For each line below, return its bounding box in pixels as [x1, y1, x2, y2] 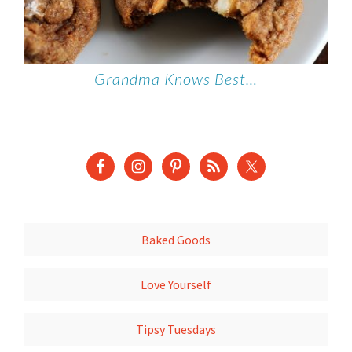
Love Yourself [141, 277, 211, 292]
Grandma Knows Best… [94, 69, 258, 88]
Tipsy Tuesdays [136, 321, 216, 337]
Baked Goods [141, 232, 211, 247]
